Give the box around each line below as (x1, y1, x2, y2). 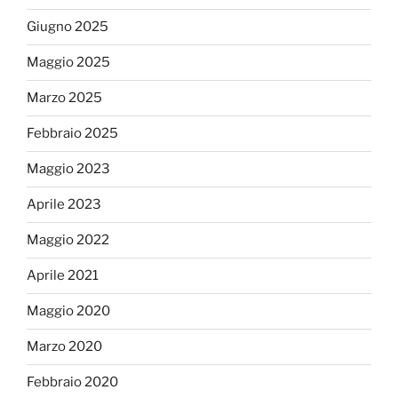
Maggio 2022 (27, 232, 109, 249)
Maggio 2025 (27, 54, 110, 71)
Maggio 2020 (27, 303, 110, 320)
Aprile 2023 (27, 196, 101, 213)
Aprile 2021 (27, 267, 99, 284)
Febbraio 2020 (27, 374, 118, 391)
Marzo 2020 (27, 338, 102, 355)
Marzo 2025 (27, 90, 102, 107)
